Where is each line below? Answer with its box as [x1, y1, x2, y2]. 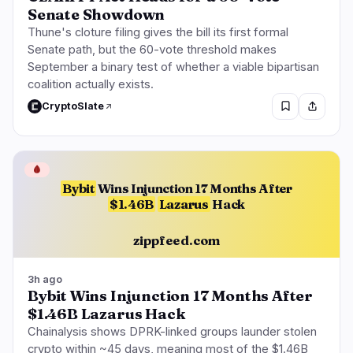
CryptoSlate [42, 100, 104, 113]
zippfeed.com [132, 232, 221, 249]
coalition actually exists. [28, 76, 154, 91]
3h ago [28, 273, 62, 285]
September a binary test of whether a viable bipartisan [28, 59, 319, 74]
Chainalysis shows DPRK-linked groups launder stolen [28, 324, 317, 339]
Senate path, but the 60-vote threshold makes [28, 42, 277, 57]
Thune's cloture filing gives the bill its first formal [28, 24, 288, 39]
